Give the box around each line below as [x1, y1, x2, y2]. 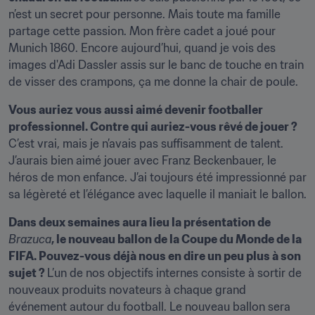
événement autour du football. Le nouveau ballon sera [8, 300, 290, 314]
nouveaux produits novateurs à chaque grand [8, 283, 246, 297]
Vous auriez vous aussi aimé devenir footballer [8, 103, 263, 117]
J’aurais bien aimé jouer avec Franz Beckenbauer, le [8, 153, 276, 167]
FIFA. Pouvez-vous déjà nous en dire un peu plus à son [8, 249, 301, 263]
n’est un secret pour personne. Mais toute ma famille [8, 7, 281, 21]
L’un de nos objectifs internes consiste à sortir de [47, 266, 302, 280]
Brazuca [8, 232, 51, 246]
